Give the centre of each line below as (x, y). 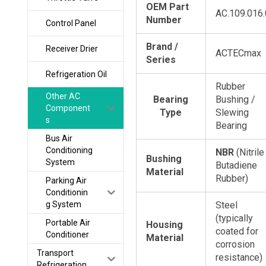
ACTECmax (238, 53)
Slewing (232, 113)
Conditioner (67, 235)
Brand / (162, 47)
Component (68, 108)
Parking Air (66, 181)
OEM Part (167, 7)
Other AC (63, 96)
